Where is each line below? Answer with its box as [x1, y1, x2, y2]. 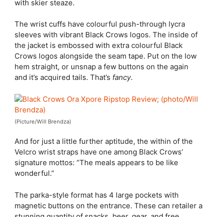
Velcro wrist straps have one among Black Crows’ [15, 147, 183, 156]
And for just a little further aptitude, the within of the [15, 137, 193, 146]
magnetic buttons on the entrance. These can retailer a [15, 201, 202, 210]
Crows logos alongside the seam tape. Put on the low [15, 51, 197, 61]
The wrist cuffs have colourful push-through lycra [15, 19, 185, 29]
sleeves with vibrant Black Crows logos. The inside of [15, 30, 198, 39]
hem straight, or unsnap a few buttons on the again [15, 62, 188, 71]
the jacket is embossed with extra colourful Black [15, 41, 183, 50]
